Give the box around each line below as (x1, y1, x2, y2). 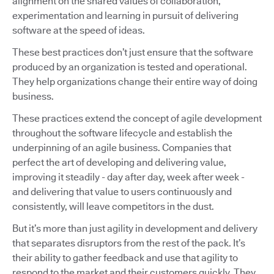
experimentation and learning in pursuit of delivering (12, 9, 239, 21)
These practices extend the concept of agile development (12, 112, 262, 124)
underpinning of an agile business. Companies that (12, 141, 231, 154)
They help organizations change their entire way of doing (12, 75, 257, 87)
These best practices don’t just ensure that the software (12, 46, 253, 58)
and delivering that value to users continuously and (12, 185, 232, 198)
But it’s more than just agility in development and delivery (12, 222, 257, 234)
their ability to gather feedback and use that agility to (12, 251, 238, 264)
